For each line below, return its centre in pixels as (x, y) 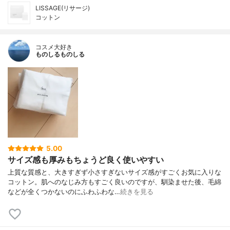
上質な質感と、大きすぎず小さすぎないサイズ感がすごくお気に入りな (114, 172)
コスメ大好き (54, 47)
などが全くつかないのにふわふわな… (64, 192)
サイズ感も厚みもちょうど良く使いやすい (86, 159)
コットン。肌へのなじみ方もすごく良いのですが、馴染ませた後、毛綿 (114, 182)
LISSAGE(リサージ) (63, 8)
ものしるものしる (60, 54)
